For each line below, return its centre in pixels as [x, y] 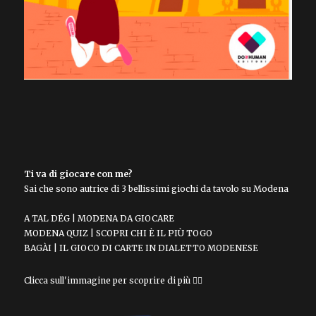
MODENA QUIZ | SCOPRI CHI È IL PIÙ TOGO [118, 233]
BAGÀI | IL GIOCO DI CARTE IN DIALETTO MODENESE [141, 248]
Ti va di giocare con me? [78, 174]
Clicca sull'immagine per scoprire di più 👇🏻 [113, 281]
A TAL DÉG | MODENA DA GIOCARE [99, 219]
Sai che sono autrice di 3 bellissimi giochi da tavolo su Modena [156, 189]
